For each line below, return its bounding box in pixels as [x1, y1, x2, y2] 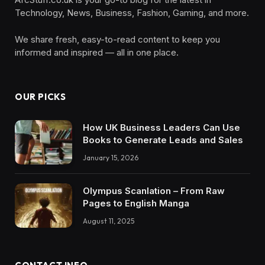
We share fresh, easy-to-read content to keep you [15, 34, 220, 46]
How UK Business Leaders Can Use [83, 122, 240, 134]
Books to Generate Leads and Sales [83, 134, 243, 146]
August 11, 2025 [83, 216, 134, 225]
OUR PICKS [15, 91, 66, 103]
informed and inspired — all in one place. [15, 47, 179, 59]
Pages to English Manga [83, 197, 189, 209]
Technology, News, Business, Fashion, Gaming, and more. [15, 7, 249, 19]
